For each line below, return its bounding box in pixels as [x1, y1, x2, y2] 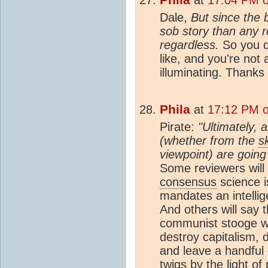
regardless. [160, 38, 223, 51]
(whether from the [160, 133, 258, 147]
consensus [160, 175, 217, 188]
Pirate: [160, 120, 198, 133]
